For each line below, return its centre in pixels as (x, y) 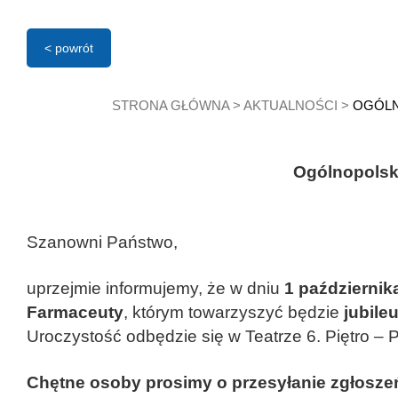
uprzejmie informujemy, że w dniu (155, 288)
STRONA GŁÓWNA (171, 105)
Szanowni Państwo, (102, 242)
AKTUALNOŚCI (291, 105)
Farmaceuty (75, 312)
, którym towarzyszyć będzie (231, 312)
